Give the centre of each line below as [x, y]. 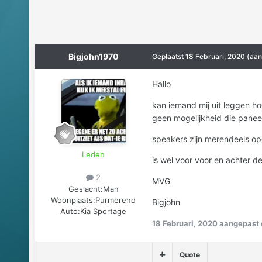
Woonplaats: [73, 200]
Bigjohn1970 [93, 57]
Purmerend [116, 200]
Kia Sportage [104, 211]
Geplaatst [168, 57]
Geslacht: [85, 189]
